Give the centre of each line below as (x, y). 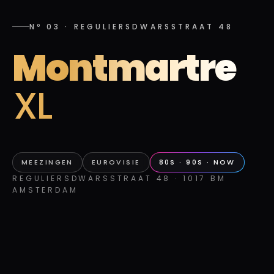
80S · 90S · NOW (197, 162)
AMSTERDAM (45, 190)
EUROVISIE (116, 162)
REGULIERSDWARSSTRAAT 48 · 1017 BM (119, 179)
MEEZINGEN (47, 162)
